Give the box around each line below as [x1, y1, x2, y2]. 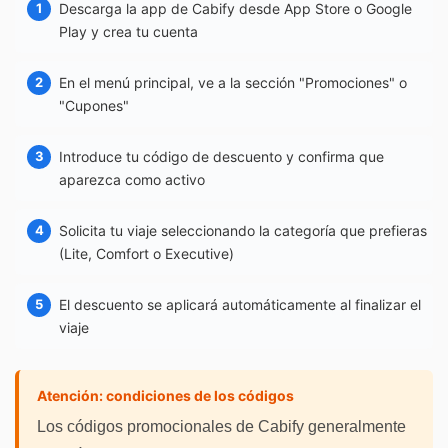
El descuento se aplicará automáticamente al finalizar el [59, 295, 421, 313]
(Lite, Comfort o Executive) [59, 244, 234, 262]
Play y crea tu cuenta [59, 22, 198, 40]
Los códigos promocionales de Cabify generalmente [37, 417, 406, 435]
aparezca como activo [59, 170, 205, 188]
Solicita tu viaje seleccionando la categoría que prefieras [59, 221, 427, 239]
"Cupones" [59, 96, 129, 114]
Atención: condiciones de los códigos [37, 386, 294, 404]
